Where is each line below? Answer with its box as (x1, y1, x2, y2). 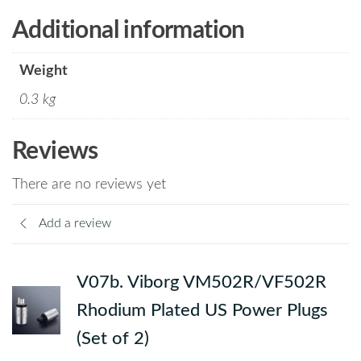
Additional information (12, 18, 245, 43)
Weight (19, 63, 68, 78)
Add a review (39, 217, 111, 230)
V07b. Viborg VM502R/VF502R (77, 272, 326, 291)
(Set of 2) (77, 329, 149, 347)
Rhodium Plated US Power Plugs (77, 301, 328, 319)
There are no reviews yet (12, 176, 166, 192)
